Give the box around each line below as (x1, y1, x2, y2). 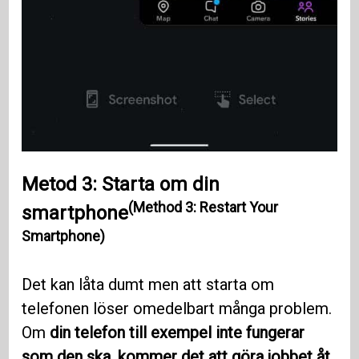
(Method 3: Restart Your (128, 199, 279, 216)
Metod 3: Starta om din (22, 173, 220, 196)
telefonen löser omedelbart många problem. (22, 299, 333, 319)
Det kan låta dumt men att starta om (22, 275, 275, 295)
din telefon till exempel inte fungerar (50, 323, 305, 343)
